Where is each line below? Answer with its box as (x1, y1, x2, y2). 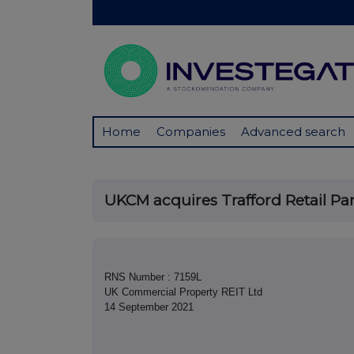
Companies (156, 124, 225, 140)
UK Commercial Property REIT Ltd (104, 286, 262, 299)
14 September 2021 (104, 301, 194, 314)
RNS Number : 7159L (104, 271, 201, 284)
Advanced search (241, 124, 345, 140)
